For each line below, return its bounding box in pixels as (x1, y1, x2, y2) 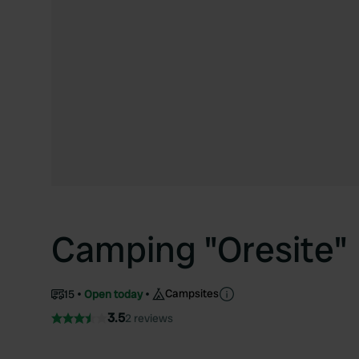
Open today (84, 286, 143, 301)
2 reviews (125, 311, 173, 325)
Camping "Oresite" (51, 226, 347, 273)
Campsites (165, 286, 219, 301)
